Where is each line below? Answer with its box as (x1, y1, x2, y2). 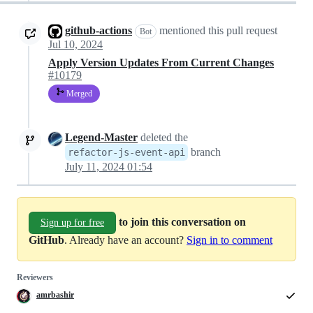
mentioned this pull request (156, 24, 277, 36)
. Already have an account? (64, 234, 187, 247)
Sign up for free (41, 217, 104, 228)
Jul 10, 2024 (48, 38, 103, 51)
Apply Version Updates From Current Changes (48, 57, 274, 69)
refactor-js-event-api (68, 147, 185, 159)
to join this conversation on (119, 216, 246, 228)
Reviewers (17, 272, 53, 283)
